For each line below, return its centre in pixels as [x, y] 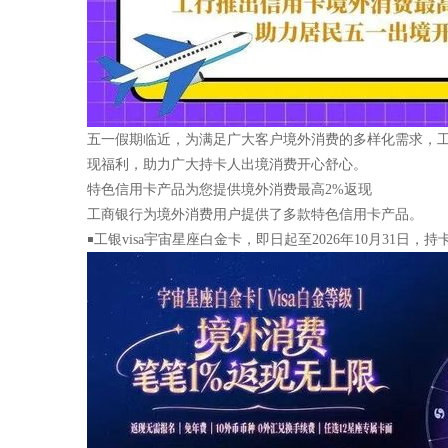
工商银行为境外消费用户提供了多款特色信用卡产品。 [255, 214]
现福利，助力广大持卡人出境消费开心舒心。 [227, 164]
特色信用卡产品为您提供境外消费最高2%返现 [229, 189]
